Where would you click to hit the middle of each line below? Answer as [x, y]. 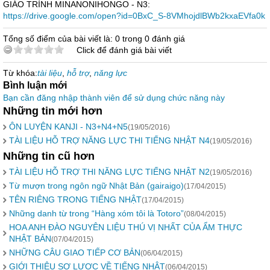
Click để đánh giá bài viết [124, 50]
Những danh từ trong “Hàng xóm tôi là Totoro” [96, 213]
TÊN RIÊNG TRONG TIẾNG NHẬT [75, 199]
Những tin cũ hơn [49, 156]
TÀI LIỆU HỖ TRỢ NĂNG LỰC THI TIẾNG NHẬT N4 [109, 140]
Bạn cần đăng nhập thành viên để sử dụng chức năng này [114, 98]
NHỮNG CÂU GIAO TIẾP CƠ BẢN [75, 253]
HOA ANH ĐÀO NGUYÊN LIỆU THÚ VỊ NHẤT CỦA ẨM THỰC [126, 227]
